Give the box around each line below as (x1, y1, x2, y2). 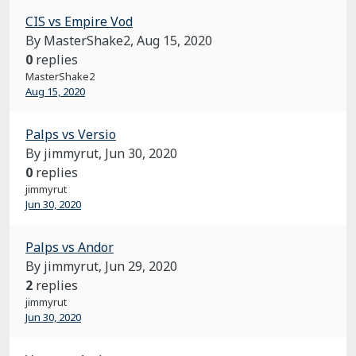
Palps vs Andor (25, 238, 114, 256)
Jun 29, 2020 (105, 257, 177, 275)
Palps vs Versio (25, 126, 116, 143)
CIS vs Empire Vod (25, 13, 133, 30)
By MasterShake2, (25, 32, 137, 49)
